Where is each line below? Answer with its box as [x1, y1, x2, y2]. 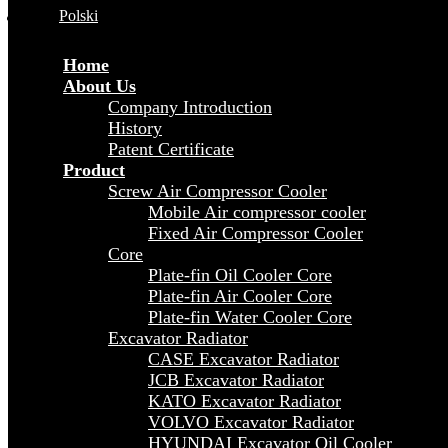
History [108, 118, 162, 138]
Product [63, 160, 125, 180]
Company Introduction [108, 97, 272, 117]
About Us [63, 76, 136, 96]
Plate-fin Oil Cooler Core [148, 265, 332, 285]
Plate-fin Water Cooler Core [148, 307, 352, 327]
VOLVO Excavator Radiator [148, 412, 354, 432]
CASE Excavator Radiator [148, 349, 339, 369]
